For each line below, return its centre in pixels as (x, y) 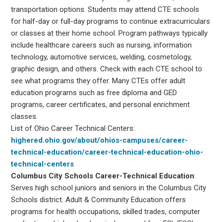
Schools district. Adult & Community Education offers (99, 199)
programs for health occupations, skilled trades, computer (106, 211)
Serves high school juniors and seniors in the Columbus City (109, 188)
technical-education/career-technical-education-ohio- (107, 152)
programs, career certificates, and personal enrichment (101, 104)
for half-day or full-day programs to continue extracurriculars (111, 21)
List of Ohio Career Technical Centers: (73, 128)
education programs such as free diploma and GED (94, 92)
